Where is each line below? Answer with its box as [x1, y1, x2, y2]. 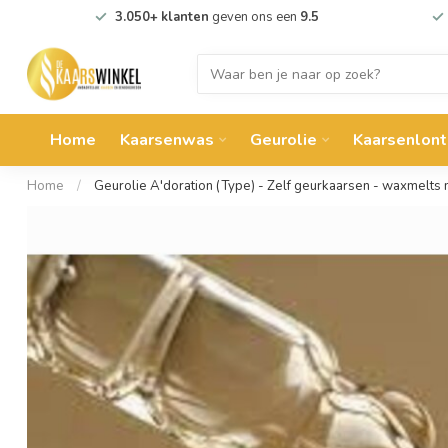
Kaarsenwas [120, 129, 214, 151]
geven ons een [208, 8, 300, 26]
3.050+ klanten [114, 8, 209, 26]
